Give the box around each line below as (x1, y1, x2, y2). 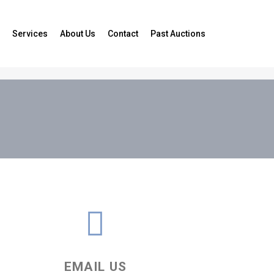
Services (12, 28, 48, 39)
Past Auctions (150, 28, 206, 39)
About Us (60, 28, 95, 39)
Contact (108, 28, 138, 39)
